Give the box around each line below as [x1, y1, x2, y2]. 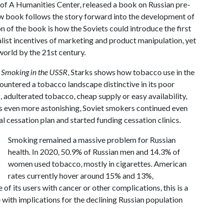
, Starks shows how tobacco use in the [68, 67, 195, 77]
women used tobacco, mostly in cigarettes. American [8, 159, 187, 168]
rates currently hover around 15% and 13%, [8, 171, 153, 180]
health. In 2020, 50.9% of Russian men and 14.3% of [8, 147, 180, 156]
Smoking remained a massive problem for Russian [8, 135, 176, 144]
